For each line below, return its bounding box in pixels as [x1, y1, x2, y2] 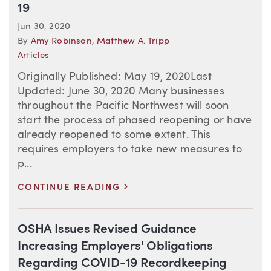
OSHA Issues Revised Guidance [18, 223, 197, 237]
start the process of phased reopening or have [18, 115, 252, 126]
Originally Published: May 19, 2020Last [18, 71, 212, 83]
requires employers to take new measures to [18, 144, 243, 155]
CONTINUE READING [18, 183, 124, 193]
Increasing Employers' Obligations [18, 240, 214, 253]
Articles [18, 51, 50, 61]
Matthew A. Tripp [97, 37, 169, 47]
